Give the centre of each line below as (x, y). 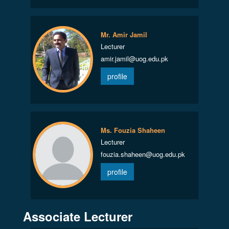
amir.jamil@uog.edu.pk (134, 59)
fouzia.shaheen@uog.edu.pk (143, 154)
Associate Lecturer (78, 216)
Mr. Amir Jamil (124, 35)
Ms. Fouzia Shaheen (133, 130)
